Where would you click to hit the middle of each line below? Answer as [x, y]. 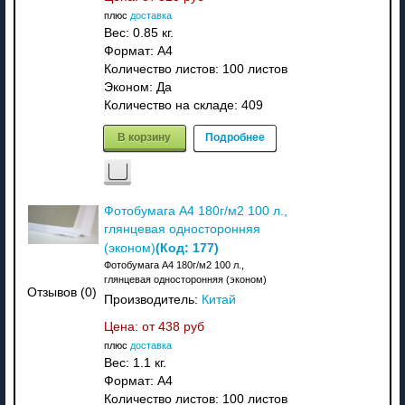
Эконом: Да [137, 87]
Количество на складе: [172, 105]
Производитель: [152, 299]
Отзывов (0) [62, 293]
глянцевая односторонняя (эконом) [185, 279]
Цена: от [131, 326]
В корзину [145, 136]
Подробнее [235, 136]
